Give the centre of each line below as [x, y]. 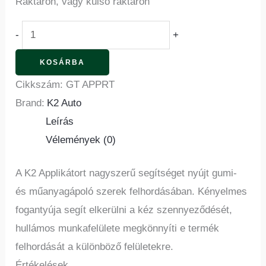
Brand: [30, 103]
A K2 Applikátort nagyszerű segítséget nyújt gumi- [126, 173]
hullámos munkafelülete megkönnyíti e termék [118, 229]
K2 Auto [64, 103]
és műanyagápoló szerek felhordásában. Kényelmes [132, 192]
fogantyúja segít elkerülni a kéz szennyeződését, [124, 210]
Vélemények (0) [81, 140]
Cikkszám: [41, 84]
